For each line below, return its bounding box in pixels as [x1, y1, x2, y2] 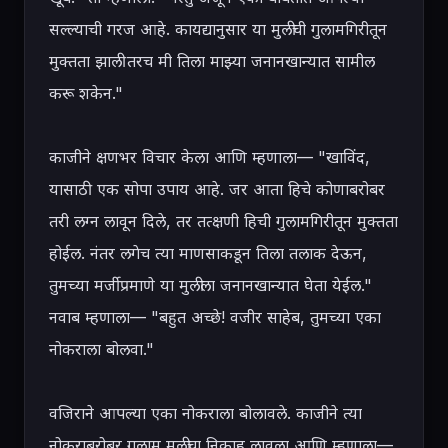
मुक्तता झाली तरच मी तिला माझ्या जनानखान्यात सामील [49, 51, 375, 71]
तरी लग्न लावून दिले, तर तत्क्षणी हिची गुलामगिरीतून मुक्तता [49, 211, 398, 231]
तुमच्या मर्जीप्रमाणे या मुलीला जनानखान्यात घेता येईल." [49, 275, 372, 295]
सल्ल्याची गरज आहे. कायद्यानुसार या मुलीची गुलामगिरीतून [49, 19, 387, 39]
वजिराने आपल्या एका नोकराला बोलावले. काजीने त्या [49, 403, 362, 423]
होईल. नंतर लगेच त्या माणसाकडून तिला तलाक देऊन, [49, 243, 367, 263]
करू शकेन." [49, 83, 123, 103]
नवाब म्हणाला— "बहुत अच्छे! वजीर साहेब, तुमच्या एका [49, 307, 381, 327]
